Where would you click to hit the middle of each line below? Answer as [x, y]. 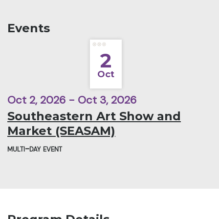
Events [29, 28]
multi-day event [35, 149]
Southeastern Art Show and [94, 116]
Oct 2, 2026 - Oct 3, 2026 [72, 100]
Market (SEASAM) [61, 131]
